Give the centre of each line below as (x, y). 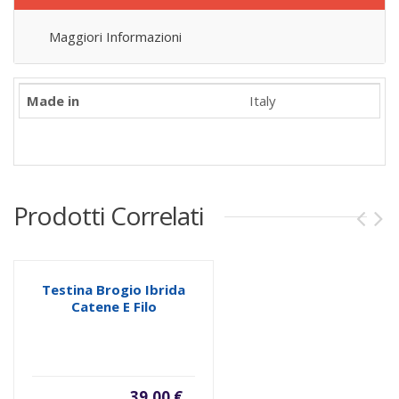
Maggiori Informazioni (115, 37)
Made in (53, 101)
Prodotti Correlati (109, 216)
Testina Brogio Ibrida (114, 289)
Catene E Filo (114, 306)
